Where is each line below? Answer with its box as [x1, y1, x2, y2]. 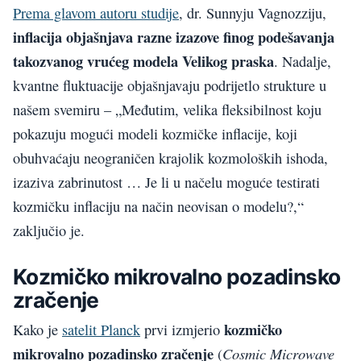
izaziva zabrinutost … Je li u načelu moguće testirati [13, 172, 320, 192]
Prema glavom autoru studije [13, 2, 179, 23]
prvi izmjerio [140, 319, 224, 339]
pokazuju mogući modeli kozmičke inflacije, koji [13, 123, 297, 143]
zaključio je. [13, 220, 85, 240]
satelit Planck [62, 319, 140, 339]
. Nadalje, [274, 51, 331, 71]
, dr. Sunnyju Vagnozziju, [179, 2, 326, 23]
